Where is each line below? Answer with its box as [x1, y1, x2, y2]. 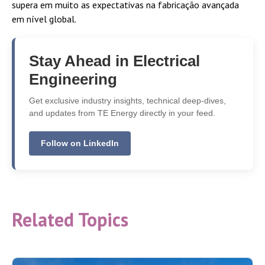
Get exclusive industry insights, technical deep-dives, [29, 95, 226, 105]
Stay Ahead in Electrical [29, 51, 200, 70]
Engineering [29, 70, 117, 88]
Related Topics [12, 206, 128, 232]
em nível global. [12, 12, 76, 25]
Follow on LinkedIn [41, 138, 119, 148]
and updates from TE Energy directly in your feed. [29, 108, 215, 118]
